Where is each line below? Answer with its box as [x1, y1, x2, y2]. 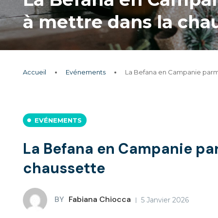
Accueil [23, 68, 46, 76]
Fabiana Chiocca [67, 194, 131, 205]
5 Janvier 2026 [141, 196, 189, 204]
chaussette [23, 159, 105, 178]
